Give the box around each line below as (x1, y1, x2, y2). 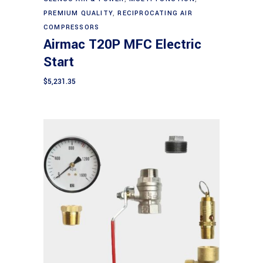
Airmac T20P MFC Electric (43, 35, 201, 55)
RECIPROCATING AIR (117, 9, 193, 18)
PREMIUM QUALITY (43, 9, 113, 18)
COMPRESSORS (43, 23, 100, 32)
